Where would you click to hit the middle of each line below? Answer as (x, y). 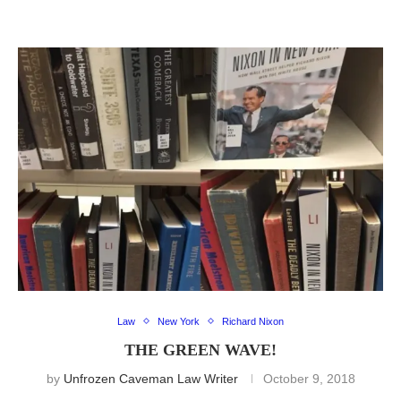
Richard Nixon (253, 321)
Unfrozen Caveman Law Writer (150, 378)
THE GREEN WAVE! (200, 350)
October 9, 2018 (309, 378)
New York (179, 321)
